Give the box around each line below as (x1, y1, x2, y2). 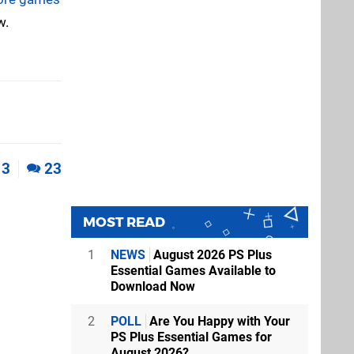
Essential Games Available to (111, 262, 276, 278)
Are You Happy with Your (146, 313, 290, 329)
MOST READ (83, 213, 165, 230)
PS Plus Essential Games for (111, 329, 272, 345)
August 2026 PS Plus (150, 247, 272, 262)
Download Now (111, 278, 195, 294)
